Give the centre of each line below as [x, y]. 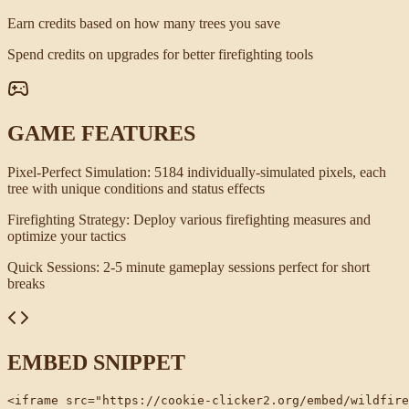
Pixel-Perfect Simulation [77, 172]
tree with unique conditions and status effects [136, 188]
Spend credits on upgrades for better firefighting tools [160, 54]
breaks [26, 283]
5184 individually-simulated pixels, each [270, 172]
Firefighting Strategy [67, 219]
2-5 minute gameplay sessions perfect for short [236, 267]
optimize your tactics [67, 236]
